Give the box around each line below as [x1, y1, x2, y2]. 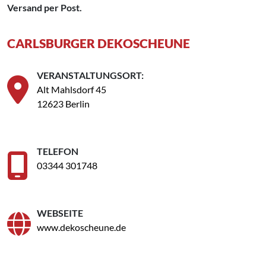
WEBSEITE [37, 207, 83, 218]
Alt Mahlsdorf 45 [37, 83, 106, 95]
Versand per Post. [7, 1, 82, 13]
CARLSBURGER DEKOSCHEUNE [7, 35, 190, 50]
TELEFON [37, 145, 78, 157]
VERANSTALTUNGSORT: [37, 69, 144, 81]
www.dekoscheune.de [37, 221, 126, 233]
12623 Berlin [37, 97, 90, 109]
